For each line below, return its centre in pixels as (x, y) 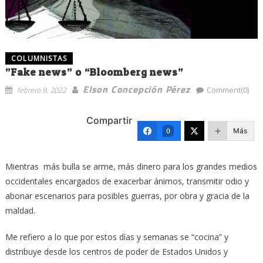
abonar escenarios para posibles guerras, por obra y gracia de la (127, 195)
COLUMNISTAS (39, 58)
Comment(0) (227, 90)
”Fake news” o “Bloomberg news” (94, 72)
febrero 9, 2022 (41, 90)
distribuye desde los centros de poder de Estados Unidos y (116, 251)
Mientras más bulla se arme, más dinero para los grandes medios (131, 166)
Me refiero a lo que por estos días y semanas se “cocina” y (117, 237)
